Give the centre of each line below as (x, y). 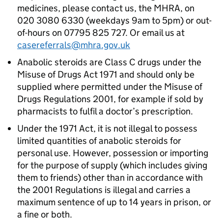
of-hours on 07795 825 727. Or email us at (101, 33)
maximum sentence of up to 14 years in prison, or (114, 202)
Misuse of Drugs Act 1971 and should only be (106, 74)
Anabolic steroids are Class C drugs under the (109, 62)
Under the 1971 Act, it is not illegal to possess (107, 128)
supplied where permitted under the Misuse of (110, 87)
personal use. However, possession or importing (113, 153)
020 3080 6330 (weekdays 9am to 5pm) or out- (114, 20)
